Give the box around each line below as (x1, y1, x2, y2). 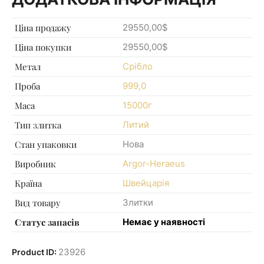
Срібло (123, 60, 153, 72)
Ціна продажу (15, 21, 71, 34)
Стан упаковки (15, 138, 77, 150)
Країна (15, 177, 42, 189)
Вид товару (15, 196, 61, 209)
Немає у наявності (123, 216, 205, 227)
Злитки (123, 196, 153, 208)
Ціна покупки (15, 41, 71, 53)
